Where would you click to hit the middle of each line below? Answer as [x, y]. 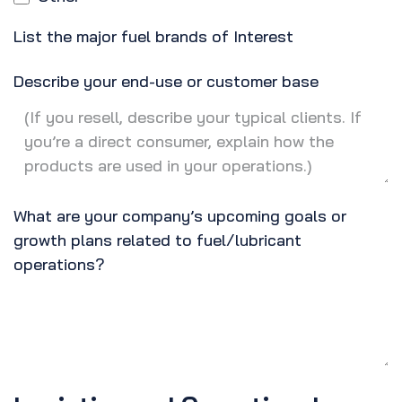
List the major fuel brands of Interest [153, 37]
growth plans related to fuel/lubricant [157, 240]
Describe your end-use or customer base [166, 82]
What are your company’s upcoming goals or [180, 216]
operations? [59, 265]
